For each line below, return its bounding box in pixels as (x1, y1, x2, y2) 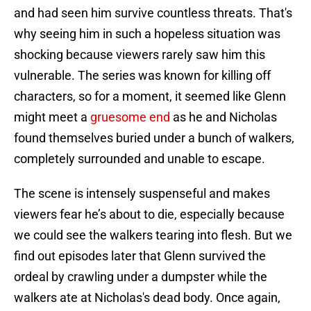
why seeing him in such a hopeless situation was (14, 26, 280, 42)
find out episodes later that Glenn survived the (14, 249, 266, 264)
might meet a (14, 110, 90, 125)
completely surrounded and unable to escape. (14, 151, 265, 167)
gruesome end (90, 110, 173, 125)
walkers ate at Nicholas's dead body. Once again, (14, 290, 280, 305)
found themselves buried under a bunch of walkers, (14, 131, 294, 146)
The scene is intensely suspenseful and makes (14, 186, 270, 201)
